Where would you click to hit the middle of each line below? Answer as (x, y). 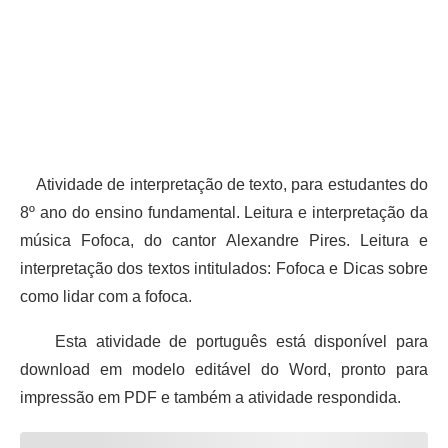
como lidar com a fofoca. (106, 296)
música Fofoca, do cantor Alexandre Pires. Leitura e (224, 240)
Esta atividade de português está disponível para (224, 341)
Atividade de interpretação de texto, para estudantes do (224, 184)
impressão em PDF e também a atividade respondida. (210, 397)
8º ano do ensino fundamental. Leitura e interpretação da (224, 212)
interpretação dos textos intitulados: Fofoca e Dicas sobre (224, 268)
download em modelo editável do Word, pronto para (224, 369)
